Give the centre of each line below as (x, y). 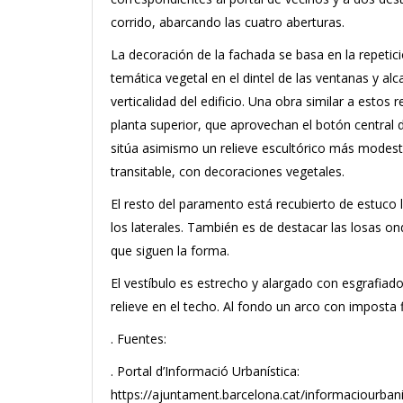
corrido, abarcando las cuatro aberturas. (228, 22)
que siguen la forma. (170, 251)
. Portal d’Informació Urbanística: (205, 371)
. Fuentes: (139, 339)
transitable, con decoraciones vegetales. (228, 171)
